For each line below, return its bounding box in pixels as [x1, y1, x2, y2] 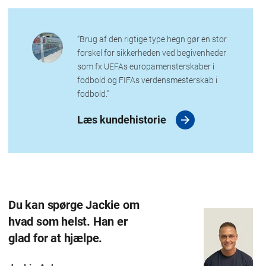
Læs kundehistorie [77, 112, 166, 127]
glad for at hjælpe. [8, 229, 103, 245]
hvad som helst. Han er [8, 213, 128, 229]
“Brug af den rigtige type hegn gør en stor [77, 33, 227, 45]
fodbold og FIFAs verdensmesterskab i [77, 74, 217, 86]
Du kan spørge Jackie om [8, 196, 140, 212]
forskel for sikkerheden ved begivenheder [77, 47, 226, 59]
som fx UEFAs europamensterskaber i [77, 61, 214, 72]
